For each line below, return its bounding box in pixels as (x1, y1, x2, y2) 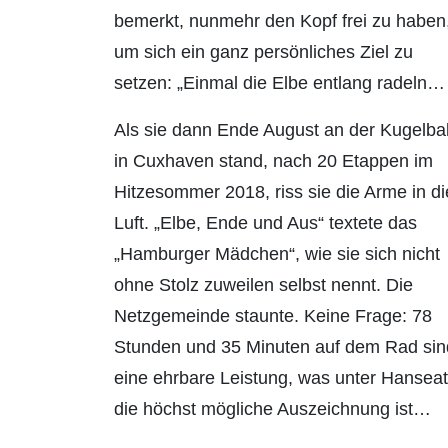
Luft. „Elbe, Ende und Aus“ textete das (114, 213, 417, 234)
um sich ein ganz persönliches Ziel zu (114, 42, 413, 63)
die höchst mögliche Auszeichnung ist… (114, 399, 431, 420)
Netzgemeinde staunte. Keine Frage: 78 (114, 306, 432, 327)
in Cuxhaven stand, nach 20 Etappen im (114, 151, 433, 172)
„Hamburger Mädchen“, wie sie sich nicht (114, 244, 440, 265)
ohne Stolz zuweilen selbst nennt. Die (114, 275, 413, 296)
